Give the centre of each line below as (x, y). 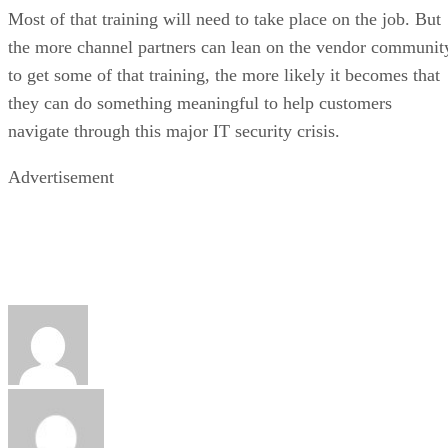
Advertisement (61, 176)
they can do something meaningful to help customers (200, 102)
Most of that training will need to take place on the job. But (224, 18)
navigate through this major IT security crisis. (174, 130)
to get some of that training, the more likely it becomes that (224, 74)
